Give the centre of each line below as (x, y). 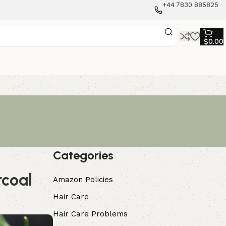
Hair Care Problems (90, 214)
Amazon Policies (83, 180)
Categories (83, 155)
